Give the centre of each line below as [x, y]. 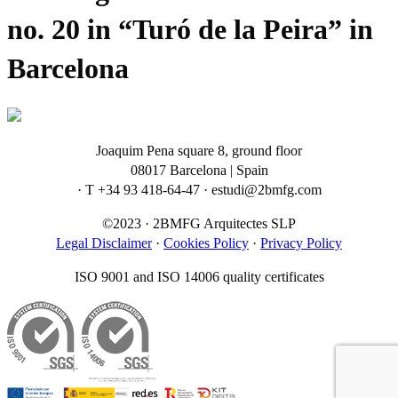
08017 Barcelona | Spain [199, 170]
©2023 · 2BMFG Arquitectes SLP [199, 223]
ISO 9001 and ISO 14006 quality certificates [199, 276]
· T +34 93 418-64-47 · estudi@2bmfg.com [199, 189]
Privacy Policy [301, 243]
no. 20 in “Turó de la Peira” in [190, 30]
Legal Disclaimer [104, 243]
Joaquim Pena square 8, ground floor [199, 150]
